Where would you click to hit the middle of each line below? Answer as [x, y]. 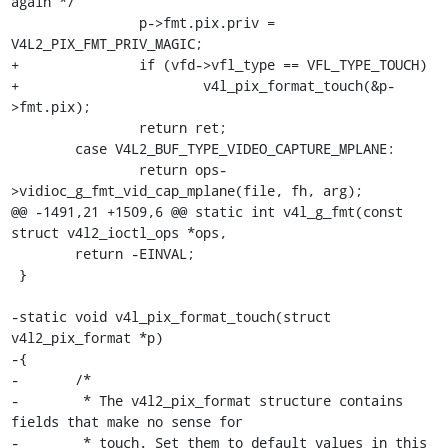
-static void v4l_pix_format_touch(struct [170, 316]
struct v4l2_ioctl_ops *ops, [118, 232]
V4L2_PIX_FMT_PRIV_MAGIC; [106, 43]
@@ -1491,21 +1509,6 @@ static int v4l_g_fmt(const [206, 211]
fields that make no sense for [126, 421]
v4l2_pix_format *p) [86, 337]
